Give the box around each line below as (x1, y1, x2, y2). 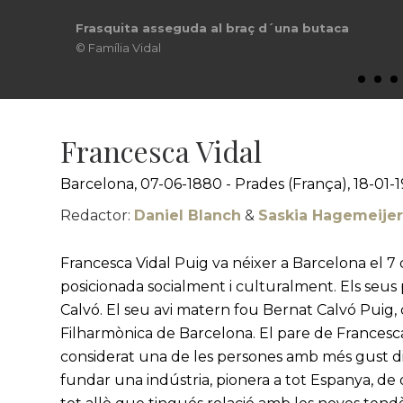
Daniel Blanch (134, 207, 242, 224)
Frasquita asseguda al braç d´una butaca (76, 21, 349, 35)
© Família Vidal (76, 40, 161, 55)
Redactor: (60, 207, 135, 224)
